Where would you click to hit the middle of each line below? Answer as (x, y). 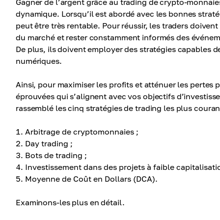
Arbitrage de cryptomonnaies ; (82, 132)
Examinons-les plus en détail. (70, 202)
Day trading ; (49, 143)
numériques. (39, 61)
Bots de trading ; (56, 155)
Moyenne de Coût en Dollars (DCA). (91, 179)
